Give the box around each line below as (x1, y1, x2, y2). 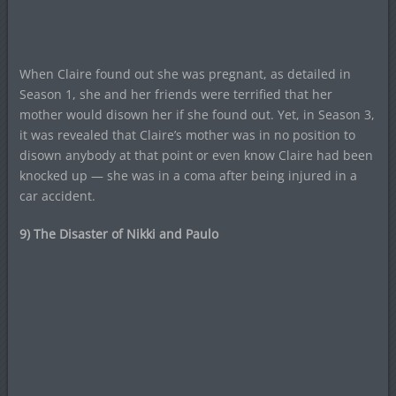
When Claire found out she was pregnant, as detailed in (19, 65, 351, 82)
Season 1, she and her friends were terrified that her (19, 85, 332, 103)
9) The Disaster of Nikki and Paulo (19, 225, 218, 242)
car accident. (19, 187, 95, 204)
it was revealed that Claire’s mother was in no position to (19, 126, 355, 143)
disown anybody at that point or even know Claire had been (19, 146, 373, 164)
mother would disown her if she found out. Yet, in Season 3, (19, 105, 375, 123)
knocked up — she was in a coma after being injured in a (19, 166, 357, 184)
